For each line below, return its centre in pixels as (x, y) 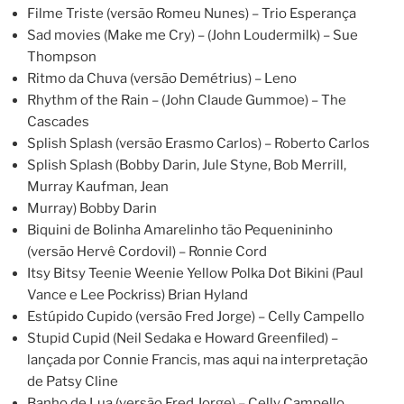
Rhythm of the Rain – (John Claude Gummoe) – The (187, 101)
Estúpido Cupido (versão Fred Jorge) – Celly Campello (196, 317)
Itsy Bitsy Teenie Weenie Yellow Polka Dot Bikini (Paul (195, 274)
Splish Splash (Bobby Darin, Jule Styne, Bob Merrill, (187, 165)
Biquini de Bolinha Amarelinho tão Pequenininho (180, 230)
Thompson (62, 57)
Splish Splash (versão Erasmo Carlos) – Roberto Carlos (198, 144)
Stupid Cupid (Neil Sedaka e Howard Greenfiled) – (183, 339)
